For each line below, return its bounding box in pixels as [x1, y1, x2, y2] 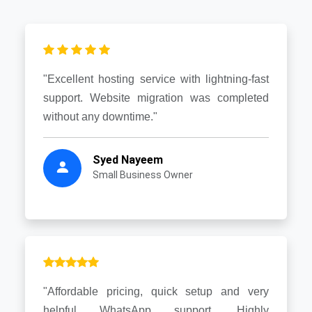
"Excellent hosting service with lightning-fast [43, 72, 269, 85]
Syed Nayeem [93, 153, 163, 166]
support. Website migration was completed [43, 91, 269, 104]
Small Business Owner [93, 169, 193, 180]
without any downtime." [43, 110, 157, 123]
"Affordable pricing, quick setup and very [43, 285, 269, 297]
